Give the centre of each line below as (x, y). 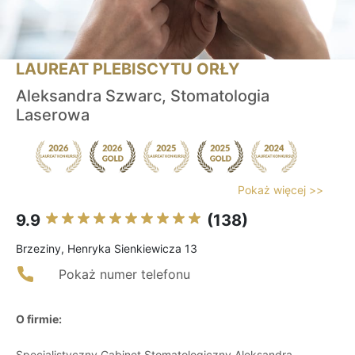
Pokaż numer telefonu (124, 275)
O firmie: (39, 319)
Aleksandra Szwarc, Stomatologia (143, 96)
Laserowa (53, 115)
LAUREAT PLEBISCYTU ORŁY (128, 69)
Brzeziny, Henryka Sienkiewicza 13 (107, 249)
